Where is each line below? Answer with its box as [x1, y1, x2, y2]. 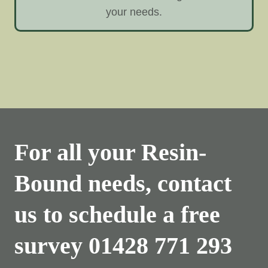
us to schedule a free [14, 201, 220, 229]
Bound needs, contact [14, 170, 232, 197]
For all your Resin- [14, 139, 206, 166]
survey [14, 232, 89, 260]
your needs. [106, 6, 162, 19]
